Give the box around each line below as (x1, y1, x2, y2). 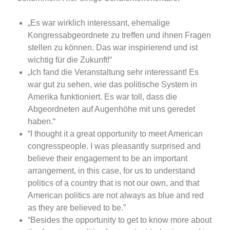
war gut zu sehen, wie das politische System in (28, 80, 197, 89)
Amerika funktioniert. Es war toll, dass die (28, 92, 177, 102)
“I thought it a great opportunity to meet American (28, 129, 203, 139)
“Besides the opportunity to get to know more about (28, 216, 212, 225)
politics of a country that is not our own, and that (28, 179, 199, 188)
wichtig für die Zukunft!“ (28, 55, 112, 65)
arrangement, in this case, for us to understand (28, 166, 195, 176)
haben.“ (28, 117, 55, 126)
